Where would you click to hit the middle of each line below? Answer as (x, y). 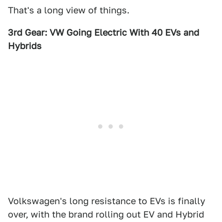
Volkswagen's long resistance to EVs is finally (107, 201)
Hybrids (25, 46)
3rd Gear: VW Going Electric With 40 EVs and (104, 32)
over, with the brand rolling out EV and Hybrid (106, 214)
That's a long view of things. (69, 10)
